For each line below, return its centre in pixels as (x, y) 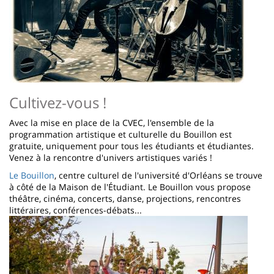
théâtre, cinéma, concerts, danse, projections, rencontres (125, 198)
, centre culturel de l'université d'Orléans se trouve (158, 175)
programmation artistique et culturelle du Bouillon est (120, 134)
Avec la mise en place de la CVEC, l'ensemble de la (112, 122)
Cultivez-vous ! (58, 102)
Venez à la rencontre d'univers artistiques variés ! (111, 157)
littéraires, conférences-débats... (76, 210)
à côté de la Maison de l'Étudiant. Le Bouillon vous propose (130, 187)
